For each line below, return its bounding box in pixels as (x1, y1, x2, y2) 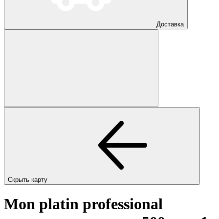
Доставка (156, 20, 184, 28)
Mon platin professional (4, 195, 163, 213)
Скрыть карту (8, 175, 49, 183)
